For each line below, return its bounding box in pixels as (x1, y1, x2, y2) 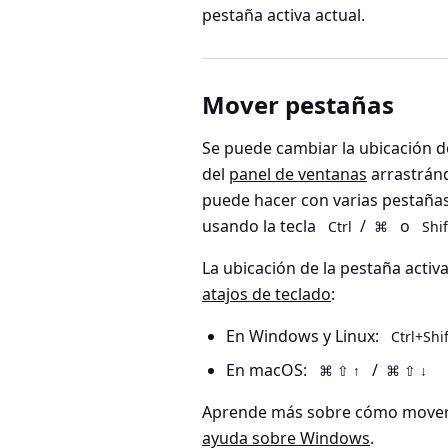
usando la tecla (202, 215, 320, 238)
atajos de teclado (202, 283, 331, 306)
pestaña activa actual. (202, 4, 365, 27)
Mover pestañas (202, 88, 394, 122)
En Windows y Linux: (226, 325, 383, 348)
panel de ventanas (229, 163, 367, 186)
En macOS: (226, 359, 311, 382)
